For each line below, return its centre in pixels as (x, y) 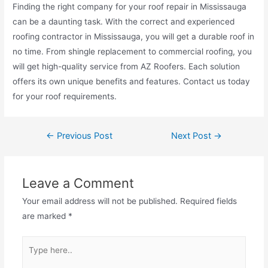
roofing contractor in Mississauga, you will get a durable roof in (134, 37)
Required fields (208, 201)
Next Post (193, 136)
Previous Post (83, 136)
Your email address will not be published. (100, 201)
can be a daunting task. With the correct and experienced (124, 22)
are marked (45, 216)
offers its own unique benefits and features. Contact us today (132, 82)
